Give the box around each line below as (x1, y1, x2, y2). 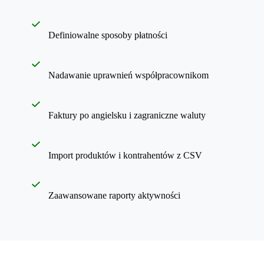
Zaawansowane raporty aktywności (48, 190, 180, 200)
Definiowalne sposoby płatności (48, 29, 167, 40)
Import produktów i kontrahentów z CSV (48, 150, 202, 160)
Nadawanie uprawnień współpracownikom (48, 70, 209, 80)
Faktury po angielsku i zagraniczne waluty (48, 110, 206, 120)
